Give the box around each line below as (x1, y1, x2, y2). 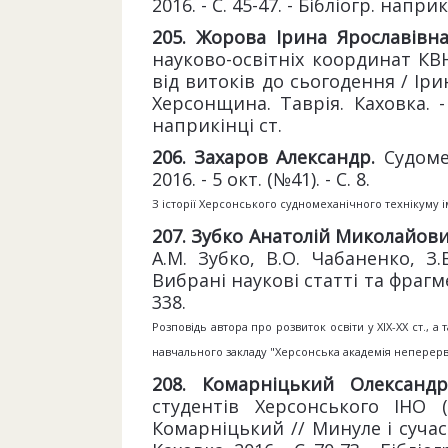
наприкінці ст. (152, 113, 282, 137)
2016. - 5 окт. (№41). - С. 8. (152, 167, 370, 191)
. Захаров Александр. (182, 145, 384, 169)
